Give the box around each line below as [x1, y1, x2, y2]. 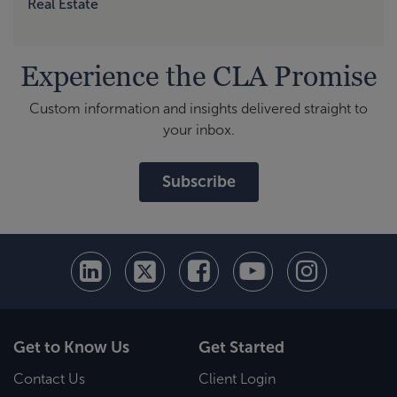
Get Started [198, 338, 284, 356]
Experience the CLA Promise [20, 58, 377, 92]
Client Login [198, 371, 276, 387]
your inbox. [162, 121, 235, 137]
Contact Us [13, 371, 85, 387]
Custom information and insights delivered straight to [29, 100, 368, 116]
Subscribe [161, 172, 236, 191]
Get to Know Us [13, 338, 129, 356]
